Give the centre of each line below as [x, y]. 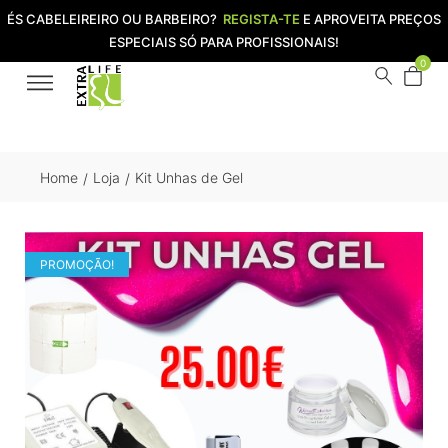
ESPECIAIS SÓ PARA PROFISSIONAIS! [224, 42]
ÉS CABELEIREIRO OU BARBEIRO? [115, 19]
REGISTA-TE [261, 19]
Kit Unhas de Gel [189, 177]
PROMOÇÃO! [77, 264]
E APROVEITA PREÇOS [370, 19]
